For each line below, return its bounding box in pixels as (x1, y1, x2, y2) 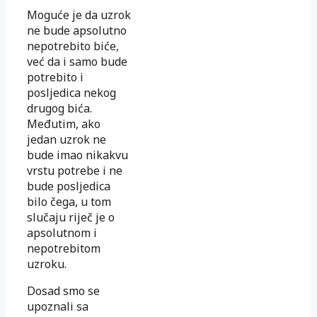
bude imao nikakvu (27, 146, 128, 163)
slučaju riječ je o (27, 209, 115, 225)
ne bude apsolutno (27, 22, 127, 38)
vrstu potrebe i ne (27, 162, 122, 178)
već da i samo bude (27, 53, 127, 69)
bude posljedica (27, 178, 110, 194)
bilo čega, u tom (27, 193, 111, 209)
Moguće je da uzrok (27, 6, 131, 23)
